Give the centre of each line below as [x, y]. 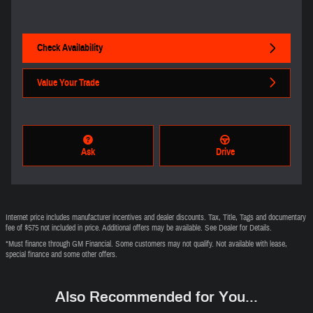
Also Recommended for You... [156, 296]
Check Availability [70, 48]
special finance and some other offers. [61, 254]
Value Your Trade [68, 82]
